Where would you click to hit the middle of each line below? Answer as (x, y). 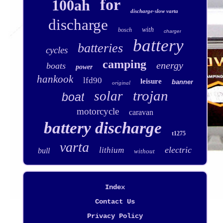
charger (173, 31)
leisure (151, 81)
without (145, 151)
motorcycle (98, 111)
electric (178, 150)
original (121, 82)
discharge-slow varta (154, 11)
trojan (150, 95)
